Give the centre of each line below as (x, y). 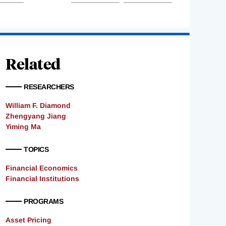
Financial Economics (42, 168)
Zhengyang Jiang (36, 116)
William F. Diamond (38, 106)
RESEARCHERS (49, 87)
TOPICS (36, 150)
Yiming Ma (23, 127)
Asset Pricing (29, 220)
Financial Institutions (42, 179)
